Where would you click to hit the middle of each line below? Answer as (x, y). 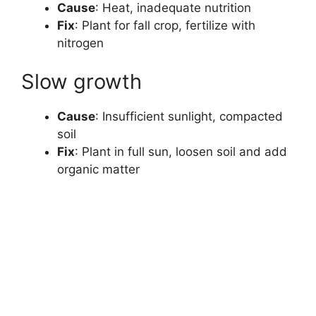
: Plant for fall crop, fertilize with (165, 25)
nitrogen (80, 43)
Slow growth (81, 82)
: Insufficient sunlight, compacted (189, 117)
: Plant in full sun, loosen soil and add (181, 152)
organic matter (98, 170)
